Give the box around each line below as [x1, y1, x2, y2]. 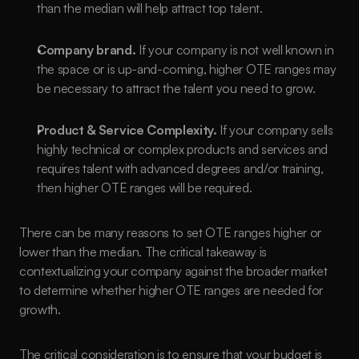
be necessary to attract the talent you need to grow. [37, 80, 316, 96]
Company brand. [37, 42, 136, 58]
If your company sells [216, 122, 333, 138]
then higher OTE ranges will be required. [37, 179, 252, 196]
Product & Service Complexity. [37, 122, 217, 138]
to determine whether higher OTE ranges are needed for [19, 282, 324, 298]
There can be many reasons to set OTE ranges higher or [19, 224, 322, 240]
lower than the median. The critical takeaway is [19, 244, 267, 260]
